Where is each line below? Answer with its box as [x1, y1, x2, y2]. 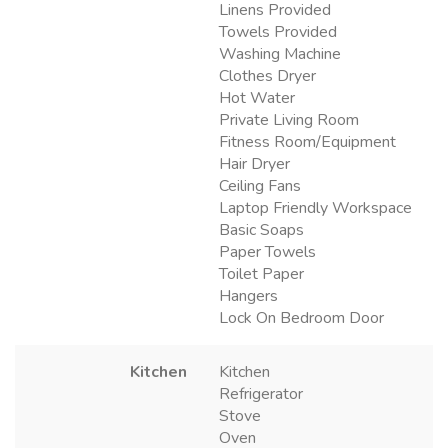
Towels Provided [219, 21, 337, 44]
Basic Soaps [219, 219, 304, 242]
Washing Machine [219, 43, 341, 66]
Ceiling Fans [219, 175, 301, 198]
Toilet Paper [219, 263, 304, 286]
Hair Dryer [219, 153, 290, 176]
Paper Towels [219, 241, 316, 264]
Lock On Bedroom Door [219, 307, 384, 330]
